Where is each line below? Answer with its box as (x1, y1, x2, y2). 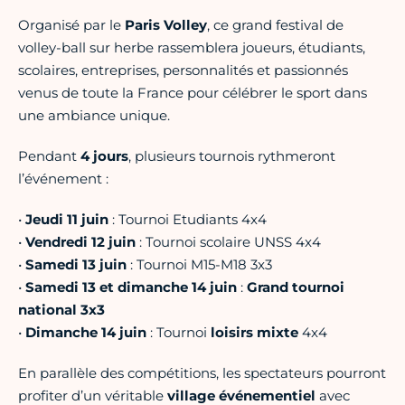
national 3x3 (18, 301, 105, 319)
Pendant (18, 147, 80, 165)
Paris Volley (125, 16, 207, 34)
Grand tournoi (247, 278, 344, 297)
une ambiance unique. (18, 107, 170, 125)
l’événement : (18, 170, 108, 188)
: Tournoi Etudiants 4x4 (108, 211, 267, 229)
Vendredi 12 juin (25, 233, 136, 251)
